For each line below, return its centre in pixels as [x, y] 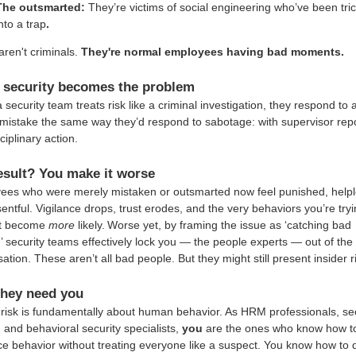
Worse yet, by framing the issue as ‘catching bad [229, 224]
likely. [90, 224]
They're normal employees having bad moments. [213, 51]
